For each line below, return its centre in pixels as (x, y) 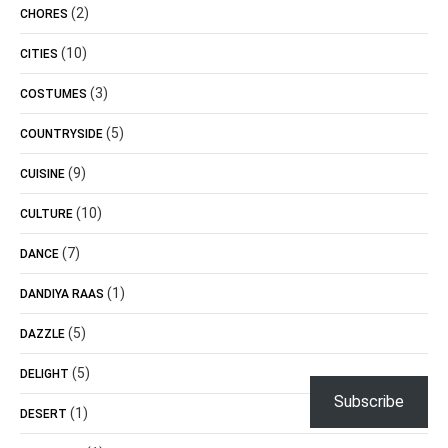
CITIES (39, 54)
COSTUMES (53, 94)
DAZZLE (42, 334)
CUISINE (42, 174)
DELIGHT (44, 374)
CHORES (44, 14)
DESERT (43, 414)
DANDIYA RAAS (62, 294)
